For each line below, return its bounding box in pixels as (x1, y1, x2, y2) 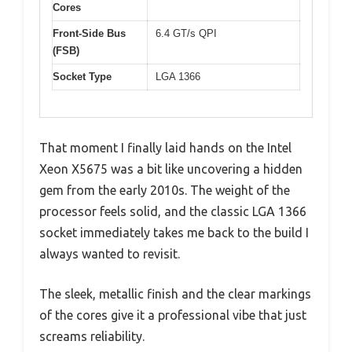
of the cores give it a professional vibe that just (39, 308, 306, 323)
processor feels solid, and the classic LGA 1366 (39, 204, 306, 219)
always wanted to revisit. (39, 247, 180, 262)
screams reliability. (39, 329, 145, 344)
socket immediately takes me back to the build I (39, 225, 309, 240)
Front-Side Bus (53, 27, 126, 39)
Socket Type (53, 70, 112, 82)
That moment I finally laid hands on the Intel (39, 141, 291, 156)
